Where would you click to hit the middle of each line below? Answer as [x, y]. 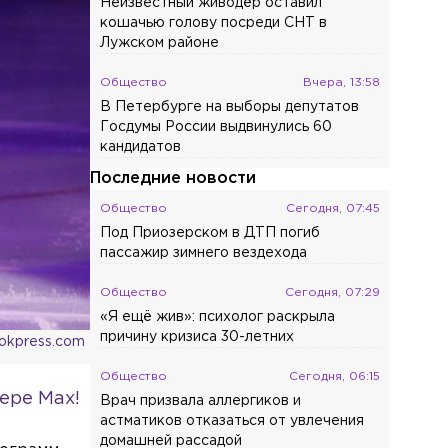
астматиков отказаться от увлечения [232, 421]
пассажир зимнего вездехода [204, 253]
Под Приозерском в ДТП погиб [210, 233]
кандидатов [141, 147]
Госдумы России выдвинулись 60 [216, 127]
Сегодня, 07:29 [333, 292]
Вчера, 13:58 [342, 82]
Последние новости [173, 178]
